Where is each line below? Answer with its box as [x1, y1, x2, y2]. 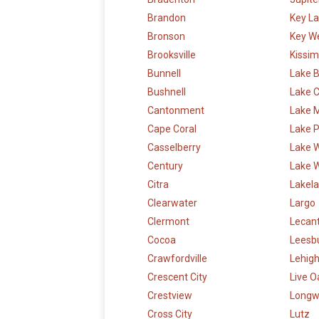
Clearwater [147, 197, 197, 209]
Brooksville [147, 49, 196, 61]
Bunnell [147, 68, 181, 80]
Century [147, 160, 183, 172]
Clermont [147, 216, 189, 228]
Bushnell [147, 86, 186, 98]
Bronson [147, 31, 185, 43]
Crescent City [147, 271, 207, 283]
